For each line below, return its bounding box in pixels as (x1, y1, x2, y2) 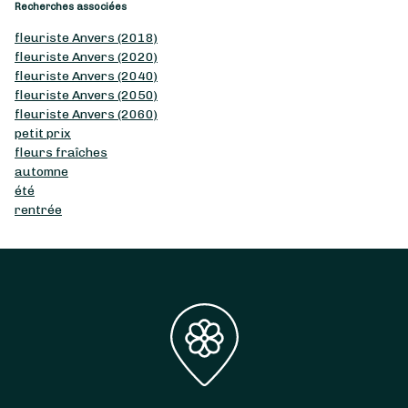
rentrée (15, 201, 62, 218)
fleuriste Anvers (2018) (15, 29, 158, 46)
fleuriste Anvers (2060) (15, 106, 158, 122)
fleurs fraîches (15, 144, 107, 160)
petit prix (15, 125, 71, 141)
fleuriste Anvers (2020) (15, 48, 158, 65)
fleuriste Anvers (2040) (15, 67, 158, 84)
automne (15, 163, 68, 179)
